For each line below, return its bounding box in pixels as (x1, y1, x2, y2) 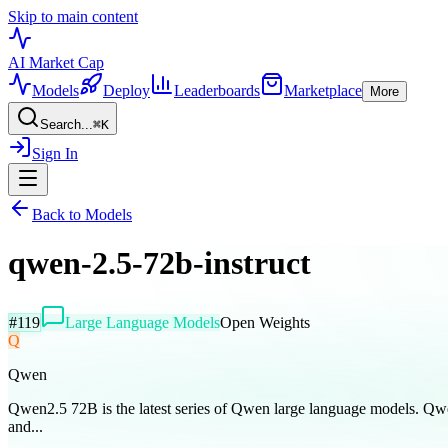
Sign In (32, 145, 78, 162)
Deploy (103, 82, 150, 99)
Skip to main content (8, 8, 138, 25)
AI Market (8, 54, 78, 71)
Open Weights (220, 313, 310, 331)
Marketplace (284, 82, 362, 99)
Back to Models (32, 206, 132, 223)
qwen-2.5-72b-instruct (8, 245, 311, 282)
